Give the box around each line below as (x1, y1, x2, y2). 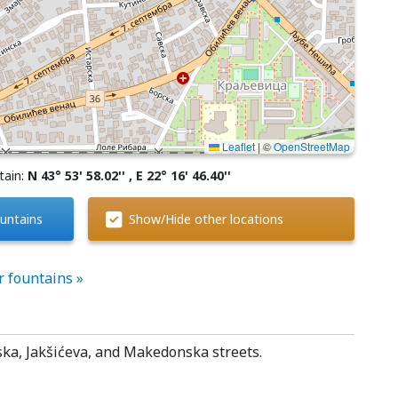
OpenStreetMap (273, 139, 350, 154)
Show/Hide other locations (125, 211, 284, 227)
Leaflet (219, 139, 255, 154)
